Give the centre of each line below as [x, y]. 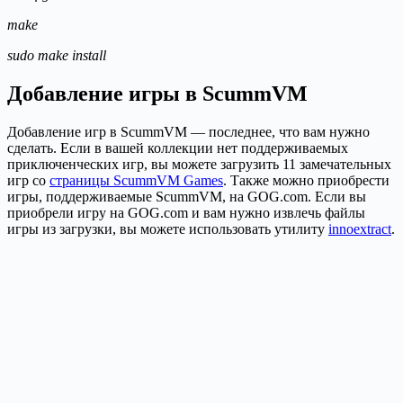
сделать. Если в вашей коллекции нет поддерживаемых [178, 148]
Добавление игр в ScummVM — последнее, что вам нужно [188, 131]
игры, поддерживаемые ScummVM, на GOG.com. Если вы [187, 196]
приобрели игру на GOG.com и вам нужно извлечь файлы [186, 212]
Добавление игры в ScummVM [157, 94]
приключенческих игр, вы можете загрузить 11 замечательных [199, 164]
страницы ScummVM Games [136, 180]
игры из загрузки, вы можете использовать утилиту [168, 228]
